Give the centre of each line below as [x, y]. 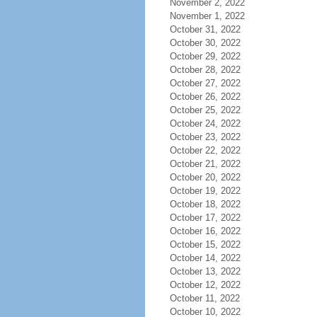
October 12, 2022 [205, 285]
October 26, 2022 [205, 97]
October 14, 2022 [205, 258]
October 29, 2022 [205, 56]
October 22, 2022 [205, 150]
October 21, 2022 [205, 164]
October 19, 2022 [205, 191]
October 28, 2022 [205, 70]
